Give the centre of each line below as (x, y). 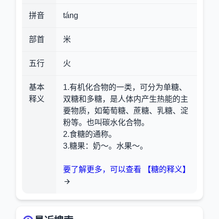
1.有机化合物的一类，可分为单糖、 (125, 87)
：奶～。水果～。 (116, 146)
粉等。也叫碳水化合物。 (106, 122)
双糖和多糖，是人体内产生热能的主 (126, 99)
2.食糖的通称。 (90, 134)
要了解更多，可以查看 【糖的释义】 (127, 169)
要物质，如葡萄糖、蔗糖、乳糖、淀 (126, 111)
